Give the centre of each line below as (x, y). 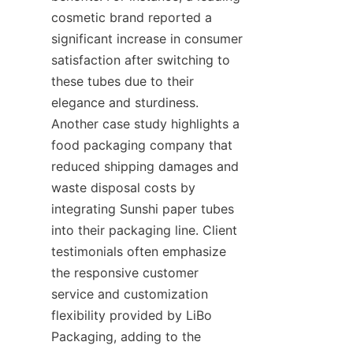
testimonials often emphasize (139, 251)
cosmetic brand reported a (132, 17)
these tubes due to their (123, 81)
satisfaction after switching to (141, 59)
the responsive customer (125, 272)
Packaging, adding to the (126, 336)
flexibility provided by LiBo (132, 315)
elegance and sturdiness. (125, 102)
